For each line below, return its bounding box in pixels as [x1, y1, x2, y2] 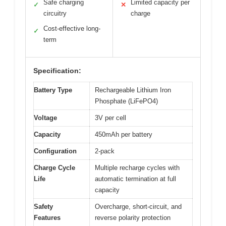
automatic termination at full [95, 175, 176, 183]
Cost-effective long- [43, 24, 100, 32]
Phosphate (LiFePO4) [95, 97, 158, 105]
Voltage [34, 114, 57, 122]
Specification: [33, 66, 81, 75]
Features [34, 213, 61, 221]
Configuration [34, 147, 77, 155]
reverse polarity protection [95, 213, 171, 221]
